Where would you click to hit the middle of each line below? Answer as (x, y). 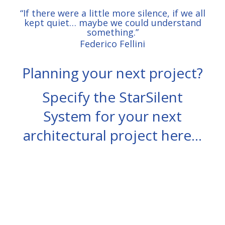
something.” (113, 32)
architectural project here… (113, 135)
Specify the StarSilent (113, 97)
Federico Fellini (113, 43)
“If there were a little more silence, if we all (113, 13)
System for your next (113, 116)
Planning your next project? (113, 73)
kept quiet (46, 22)
